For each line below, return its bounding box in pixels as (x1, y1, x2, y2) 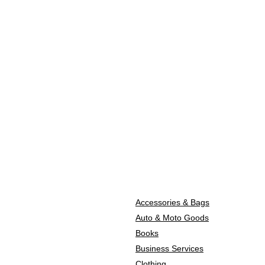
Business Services (135, 244, 203, 254)
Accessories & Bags (135, 198, 209, 208)
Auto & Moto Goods (135, 213, 209, 223)
